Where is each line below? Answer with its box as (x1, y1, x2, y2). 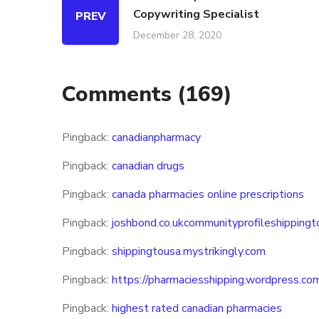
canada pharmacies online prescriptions (112, 187, 304, 202)
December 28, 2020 (133, 28, 221, 42)
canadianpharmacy (112, 130, 201, 145)
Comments (62, 80, 177, 109)
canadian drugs (112, 158, 184, 174)
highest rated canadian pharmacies (112, 300, 282, 316)
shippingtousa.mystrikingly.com (112, 244, 266, 259)
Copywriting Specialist (133, 6, 259, 22)
